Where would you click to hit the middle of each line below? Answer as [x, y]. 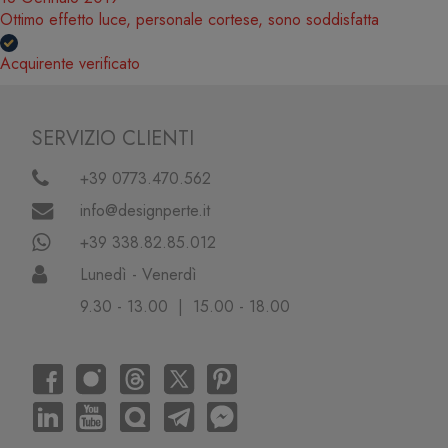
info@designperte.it [145, 210]
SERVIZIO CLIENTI [113, 138]
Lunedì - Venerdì [139, 274]
